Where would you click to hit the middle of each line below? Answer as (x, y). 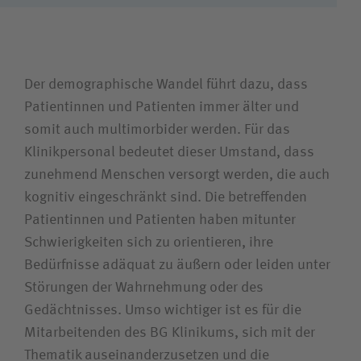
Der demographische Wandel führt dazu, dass (166, 85)
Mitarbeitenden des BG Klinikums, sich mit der (170, 333)
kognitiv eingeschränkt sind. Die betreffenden (166, 198)
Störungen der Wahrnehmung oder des (144, 288)
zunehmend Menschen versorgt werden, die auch (177, 175)
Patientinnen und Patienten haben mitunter (160, 220)
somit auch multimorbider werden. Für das (157, 130)
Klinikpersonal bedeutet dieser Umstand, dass (169, 153)
